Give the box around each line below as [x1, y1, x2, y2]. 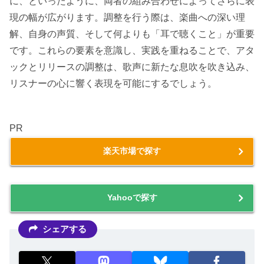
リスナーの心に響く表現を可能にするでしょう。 [9, 78, 217, 88]
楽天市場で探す [103, 146, 161, 156]
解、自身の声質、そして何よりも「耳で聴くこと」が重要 [9, 28, 255, 39]
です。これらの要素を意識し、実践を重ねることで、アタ [9, 45, 255, 55]
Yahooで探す [107, 192, 157, 202]
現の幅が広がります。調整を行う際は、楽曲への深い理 [9, 12, 245, 22]
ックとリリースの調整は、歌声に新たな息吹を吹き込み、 [9, 61, 255, 72]
